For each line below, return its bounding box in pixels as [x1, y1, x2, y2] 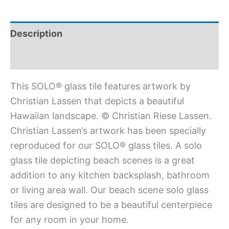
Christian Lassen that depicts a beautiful [10, 95, 184, 106]
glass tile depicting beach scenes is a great [10, 154, 195, 166]
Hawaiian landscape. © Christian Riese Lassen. [10, 110, 212, 121]
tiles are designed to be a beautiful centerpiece [10, 199, 212, 210]
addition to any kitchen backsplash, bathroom [10, 169, 210, 180]
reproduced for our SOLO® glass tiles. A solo [10, 140, 202, 151]
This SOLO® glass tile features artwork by [10, 80, 191, 91]
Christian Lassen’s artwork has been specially [10, 125, 206, 136]
